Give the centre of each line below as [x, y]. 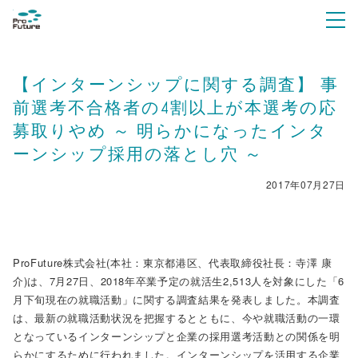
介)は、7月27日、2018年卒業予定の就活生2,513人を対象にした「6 [179, 281]
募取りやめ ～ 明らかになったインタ [170, 131]
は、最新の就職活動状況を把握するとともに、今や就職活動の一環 [177, 318]
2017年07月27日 [305, 184]
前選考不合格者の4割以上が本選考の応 [175, 108]
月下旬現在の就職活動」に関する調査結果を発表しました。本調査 [177, 299]
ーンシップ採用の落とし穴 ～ [138, 154]
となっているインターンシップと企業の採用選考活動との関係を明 [177, 336]
